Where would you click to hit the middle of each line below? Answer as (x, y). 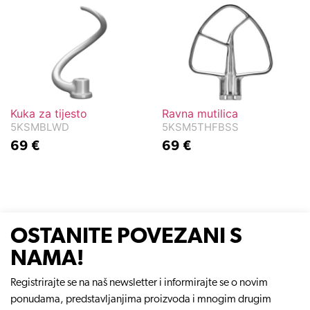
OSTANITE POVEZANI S (126, 238)
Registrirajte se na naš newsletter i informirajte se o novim (139, 283)
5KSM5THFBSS (200, 127)
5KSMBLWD (40, 127)
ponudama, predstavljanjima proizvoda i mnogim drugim (141, 300)
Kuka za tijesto (49, 114)
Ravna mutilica (200, 114)
